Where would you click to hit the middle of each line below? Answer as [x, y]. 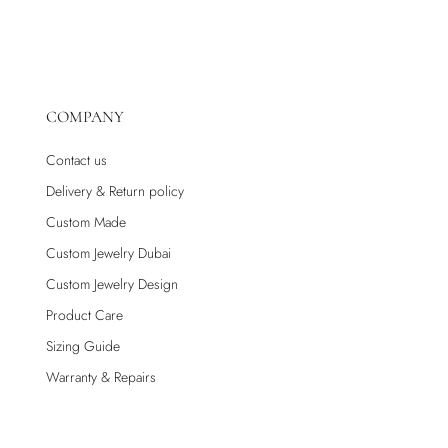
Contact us [76, 160]
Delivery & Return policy [115, 191]
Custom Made [86, 222]
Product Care [84, 315]
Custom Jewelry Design [112, 284]
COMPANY [85, 117]
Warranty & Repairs [101, 377]
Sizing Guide [83, 346]
